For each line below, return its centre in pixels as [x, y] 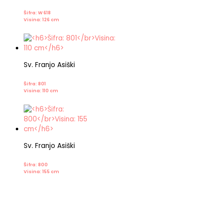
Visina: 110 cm [41, 90]
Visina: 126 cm [41, 19]
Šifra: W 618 [37, 12]
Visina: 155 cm [41, 172]
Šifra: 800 [36, 165]
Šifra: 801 [35, 83]
